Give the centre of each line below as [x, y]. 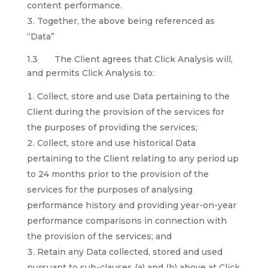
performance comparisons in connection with [127, 221]
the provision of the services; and [99, 236]
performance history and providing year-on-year [131, 205]
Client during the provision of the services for [125, 112]
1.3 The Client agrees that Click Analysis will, [130, 59]
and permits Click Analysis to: [90, 73]
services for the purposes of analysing [109, 190]
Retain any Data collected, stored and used [130, 252]
